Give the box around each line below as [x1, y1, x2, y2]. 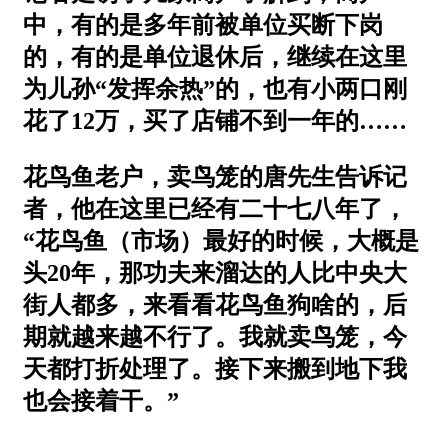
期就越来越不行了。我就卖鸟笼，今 [23, 323, 407, 350]
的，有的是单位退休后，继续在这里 [23, 43, 407, 70]
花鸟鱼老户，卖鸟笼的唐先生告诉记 [23, 163, 407, 190]
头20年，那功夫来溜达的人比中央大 [23, 259, 407, 286]
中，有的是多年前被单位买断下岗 [23, 11, 383, 38]
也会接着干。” [23, 387, 179, 414]
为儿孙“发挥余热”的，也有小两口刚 [23, 75, 407, 102]
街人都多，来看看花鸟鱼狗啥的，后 [23, 291, 407, 318]
